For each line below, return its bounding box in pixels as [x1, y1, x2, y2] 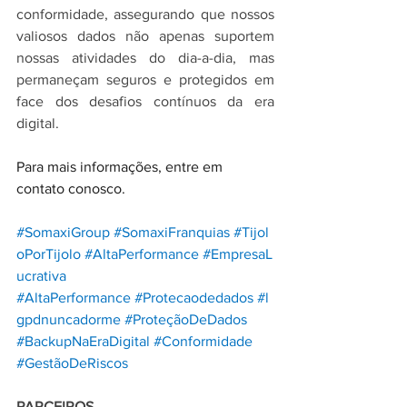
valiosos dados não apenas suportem [16, 28, 274, 44]
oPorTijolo [16, 246, 81, 262]
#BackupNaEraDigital [16, 333, 150, 349]
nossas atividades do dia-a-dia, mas [16, 50, 274, 65]
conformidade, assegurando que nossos [16, 6, 274, 22]
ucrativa [16, 268, 66, 283]
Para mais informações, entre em [16, 159, 226, 174]
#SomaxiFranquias [114, 224, 230, 240]
